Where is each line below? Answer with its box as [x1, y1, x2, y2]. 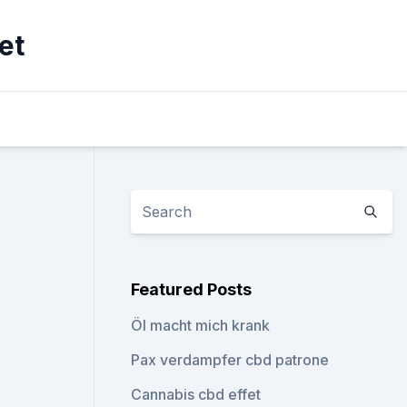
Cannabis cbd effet [131, 385, 262, 403]
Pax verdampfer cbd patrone [131, 351, 330, 369]
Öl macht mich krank [131, 316, 271, 334]
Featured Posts [131, 280, 253, 299]
